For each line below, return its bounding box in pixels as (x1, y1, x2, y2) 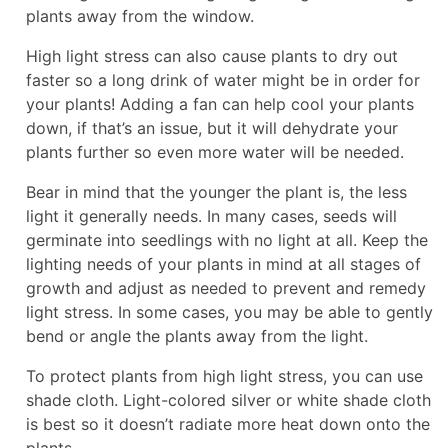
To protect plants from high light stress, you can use (26, 365, 423, 386)
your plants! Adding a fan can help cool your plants (26, 93, 414, 114)
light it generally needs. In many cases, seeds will (26, 205, 397, 226)
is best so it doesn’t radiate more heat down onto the (26, 413, 430, 434)
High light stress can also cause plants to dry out (26, 45, 398, 66)
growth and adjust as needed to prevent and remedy (26, 277, 426, 298)
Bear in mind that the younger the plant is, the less (26, 181, 407, 202)
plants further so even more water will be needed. (26, 141, 404, 162)
